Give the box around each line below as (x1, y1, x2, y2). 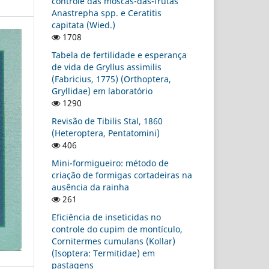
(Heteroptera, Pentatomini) (52, 127, 160, 139)
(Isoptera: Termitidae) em (52, 247, 155, 259)
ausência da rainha (52, 181, 129, 193)
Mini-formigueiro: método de (52, 157, 169, 169)
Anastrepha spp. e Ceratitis (52, 7, 162, 19)
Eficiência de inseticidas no (52, 211, 161, 223)
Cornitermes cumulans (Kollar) (52, 235, 175, 247)
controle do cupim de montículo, (52, 223, 183, 235)
